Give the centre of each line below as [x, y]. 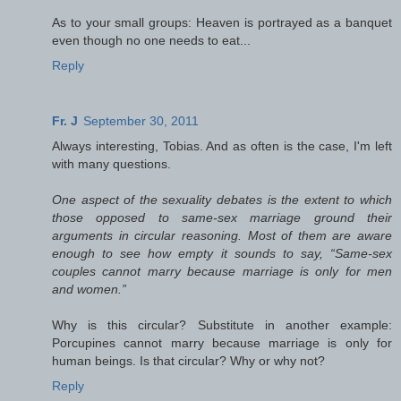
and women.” [89, 289]
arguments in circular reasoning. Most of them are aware [222, 235]
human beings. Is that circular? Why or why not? [188, 360]
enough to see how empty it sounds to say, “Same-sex [222, 253]
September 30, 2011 [141, 120]
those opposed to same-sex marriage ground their [222, 217]
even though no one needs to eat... [151, 40]
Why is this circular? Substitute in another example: [222, 324]
